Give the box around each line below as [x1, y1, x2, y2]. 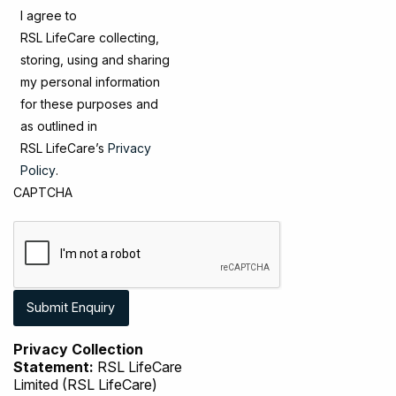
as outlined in [20, 118, 97, 134]
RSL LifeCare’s [20, 141, 108, 156]
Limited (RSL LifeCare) [13, 375, 157, 393]
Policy [20, 163, 56, 179]
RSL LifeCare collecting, [20, 30, 159, 46]
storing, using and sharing [20, 52, 170, 68]
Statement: [13, 357, 94, 376]
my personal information [20, 74, 160, 90]
